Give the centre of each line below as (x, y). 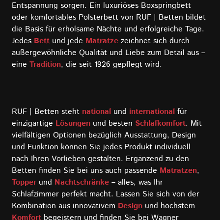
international (152, 112)
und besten (113, 124)
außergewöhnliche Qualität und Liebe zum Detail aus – (109, 53)
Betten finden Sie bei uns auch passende (86, 171)
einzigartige (34, 124)
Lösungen (73, 124)
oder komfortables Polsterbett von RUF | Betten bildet (109, 17)
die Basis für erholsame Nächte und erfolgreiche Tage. (108, 29)
